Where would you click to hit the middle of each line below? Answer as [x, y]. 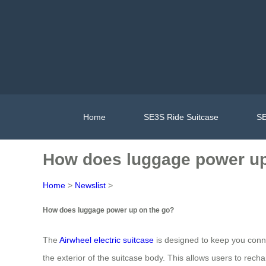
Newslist [90, 185]
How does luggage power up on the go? [108, 210]
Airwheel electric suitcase [107, 240]
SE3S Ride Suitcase [181, 117]
